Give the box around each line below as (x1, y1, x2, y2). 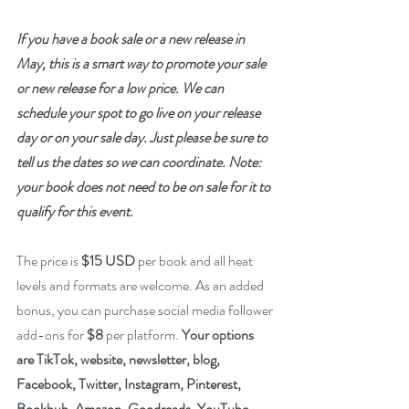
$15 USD (81, 249, 135, 271)
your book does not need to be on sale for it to (16, 175, 273, 197)
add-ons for (16, 323, 87, 345)
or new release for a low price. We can (16, 77, 226, 99)
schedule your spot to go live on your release (16, 101, 263, 123)
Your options (182, 323, 257, 345)
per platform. (103, 323, 182, 345)
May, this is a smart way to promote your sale (16, 52, 268, 74)
